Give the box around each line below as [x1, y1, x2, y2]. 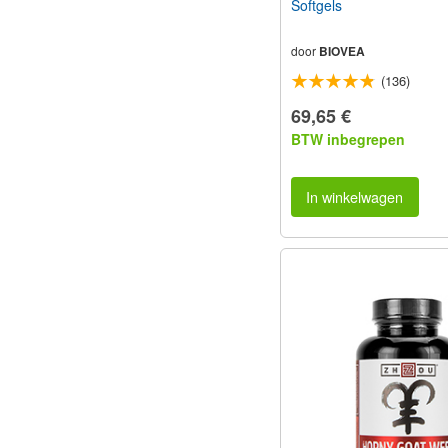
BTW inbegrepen [291, 128, 405, 149]
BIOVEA [319, 41, 365, 60]
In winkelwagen [306, 185, 404, 207]
